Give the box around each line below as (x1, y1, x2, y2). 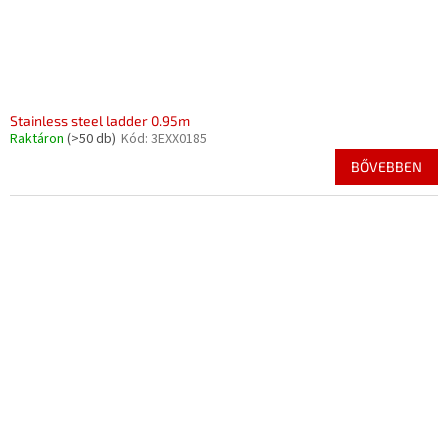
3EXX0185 (151, 129, 207, 149)
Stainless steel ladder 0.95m (10, 112, 190, 129)
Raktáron (10, 129, 67, 149)
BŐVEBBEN (351, 158, 422, 175)
